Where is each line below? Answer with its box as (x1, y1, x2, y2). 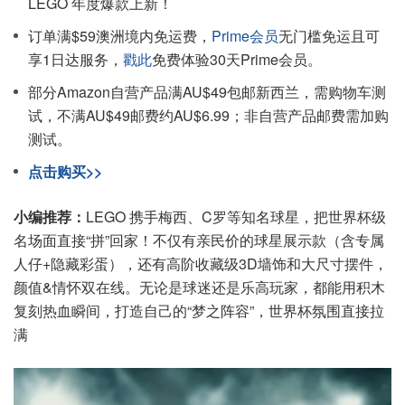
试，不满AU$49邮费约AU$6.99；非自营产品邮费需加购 (28, 105, 389, 126)
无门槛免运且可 (278, 25, 380, 46)
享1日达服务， (28, 49, 123, 70)
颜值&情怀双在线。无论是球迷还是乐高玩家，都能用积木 (14, 277, 385, 297)
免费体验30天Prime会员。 (152, 49, 322, 70)
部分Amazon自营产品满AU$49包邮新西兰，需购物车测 (28, 81, 386, 102)
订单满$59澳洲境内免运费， (28, 25, 212, 46)
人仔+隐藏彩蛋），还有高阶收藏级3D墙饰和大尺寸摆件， (14, 253, 388, 274)
